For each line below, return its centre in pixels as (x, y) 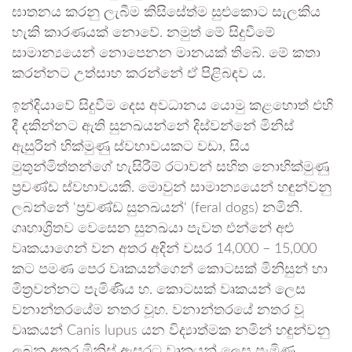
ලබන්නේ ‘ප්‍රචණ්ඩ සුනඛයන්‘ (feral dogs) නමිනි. (157, 209)
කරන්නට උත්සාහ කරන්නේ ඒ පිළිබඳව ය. (139, 74)
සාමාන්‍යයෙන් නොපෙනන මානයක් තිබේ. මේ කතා (166, 54)
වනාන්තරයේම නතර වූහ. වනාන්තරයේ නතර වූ (158, 311)
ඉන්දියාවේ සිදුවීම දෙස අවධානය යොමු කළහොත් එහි (172, 106)
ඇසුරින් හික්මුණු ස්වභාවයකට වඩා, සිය (131, 147)
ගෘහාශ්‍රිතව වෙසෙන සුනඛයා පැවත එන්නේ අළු (153, 229)
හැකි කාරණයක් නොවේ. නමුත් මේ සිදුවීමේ (143, 33)
